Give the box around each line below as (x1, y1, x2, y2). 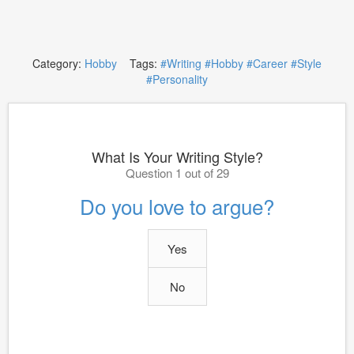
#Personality (146, 71, 208, 87)
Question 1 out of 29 (125, 164, 229, 181)
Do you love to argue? (80, 191, 274, 220)
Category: (32, 55, 85, 71)
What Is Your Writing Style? (91, 146, 263, 167)
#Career (247, 55, 288, 71)
